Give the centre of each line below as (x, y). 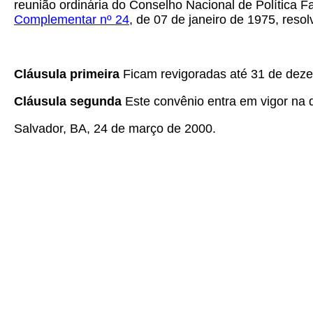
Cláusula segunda (70, 101)
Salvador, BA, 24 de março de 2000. (115, 129)
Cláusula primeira (68, 74)
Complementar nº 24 (72, 20)
